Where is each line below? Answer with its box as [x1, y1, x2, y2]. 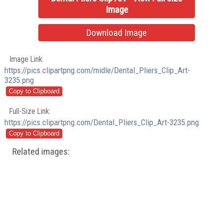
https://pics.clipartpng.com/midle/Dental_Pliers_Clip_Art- [4, 65, 191, 75]
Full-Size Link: [9, 106, 51, 116]
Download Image [86, 27, 147, 39]
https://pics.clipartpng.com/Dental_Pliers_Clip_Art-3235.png [4, 117, 199, 127]
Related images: [12, 146, 70, 157]
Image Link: [9, 54, 44, 64]
